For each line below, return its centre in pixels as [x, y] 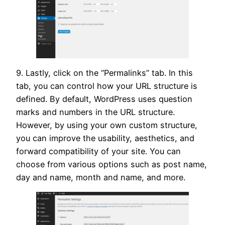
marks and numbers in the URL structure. [95, 112]
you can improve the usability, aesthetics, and [105, 138]
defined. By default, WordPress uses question [104, 99]
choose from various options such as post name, [111, 164]
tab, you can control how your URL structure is [107, 86]
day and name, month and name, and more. [101, 178]
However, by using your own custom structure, [107, 125]
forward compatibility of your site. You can [98, 151]
